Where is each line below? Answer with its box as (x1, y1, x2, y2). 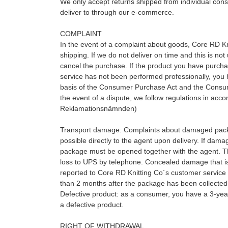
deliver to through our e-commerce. (60, 8, 174, 16)
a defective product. (60, 201, 124, 209)
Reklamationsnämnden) (60, 104, 137, 112)
